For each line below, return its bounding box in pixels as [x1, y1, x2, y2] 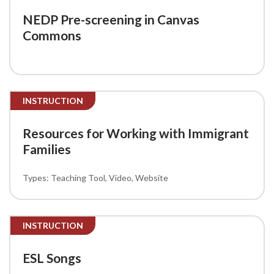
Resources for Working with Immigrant [23, 125, 249, 141]
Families [23, 141, 71, 157]
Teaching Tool [51, 172, 105, 183]
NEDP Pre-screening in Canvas [23, 11, 199, 27]
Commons [23, 27, 81, 43]
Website [135, 172, 168, 183]
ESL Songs [23, 250, 81, 265]
